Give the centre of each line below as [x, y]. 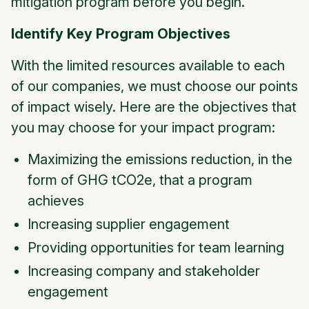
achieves [56, 201]
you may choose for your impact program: [143, 128]
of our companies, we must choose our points [154, 87]
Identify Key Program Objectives [121, 34]
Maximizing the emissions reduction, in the [160, 160]
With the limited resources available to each [148, 66]
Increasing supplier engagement [129, 225]
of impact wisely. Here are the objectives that [154, 107]
